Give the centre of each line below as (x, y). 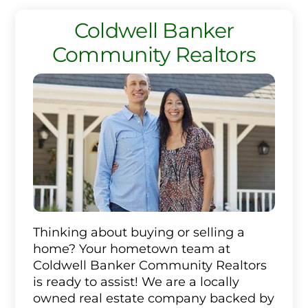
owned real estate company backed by (153, 298)
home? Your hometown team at (131, 249)
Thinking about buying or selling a (139, 232)
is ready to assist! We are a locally (136, 282)
